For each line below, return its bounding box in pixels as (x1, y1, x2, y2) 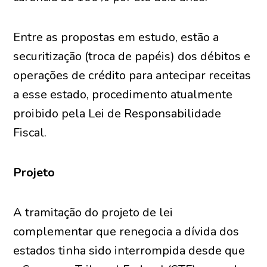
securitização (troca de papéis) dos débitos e (13, 48, 251, 64)
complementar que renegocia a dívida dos (13, 223, 240, 240)
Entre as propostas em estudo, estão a (13, 29, 219, 45)
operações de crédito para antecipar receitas (13, 67, 252, 83)
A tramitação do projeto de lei (13, 204, 173, 221)
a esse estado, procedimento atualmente (13, 86, 233, 103)
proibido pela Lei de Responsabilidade (13, 105, 222, 122)
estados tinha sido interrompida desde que (13, 243, 246, 259)
